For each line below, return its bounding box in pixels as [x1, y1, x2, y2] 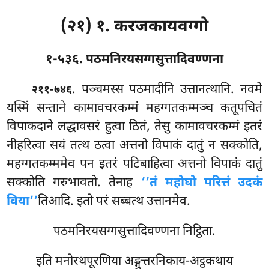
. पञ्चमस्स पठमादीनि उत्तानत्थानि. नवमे [72, 81, 262, 98]
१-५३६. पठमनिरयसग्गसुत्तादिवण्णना [46, 51, 223, 68]
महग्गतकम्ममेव [7, 156, 80, 173]
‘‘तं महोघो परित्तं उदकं [141, 174, 262, 192]
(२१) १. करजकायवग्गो [61, 16, 208, 38]
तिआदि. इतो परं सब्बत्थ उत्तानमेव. [38, 193, 191, 210]
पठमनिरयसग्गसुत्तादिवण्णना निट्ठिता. [53, 223, 216, 240]
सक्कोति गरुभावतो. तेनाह [7, 174, 141, 192]
